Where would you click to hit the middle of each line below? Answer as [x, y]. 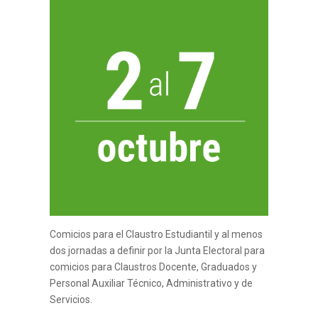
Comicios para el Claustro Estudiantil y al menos [156, 235]
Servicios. [71, 300]
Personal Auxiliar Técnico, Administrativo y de [151, 284]
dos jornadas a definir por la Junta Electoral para [157, 251]
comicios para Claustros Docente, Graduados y [153, 267]
